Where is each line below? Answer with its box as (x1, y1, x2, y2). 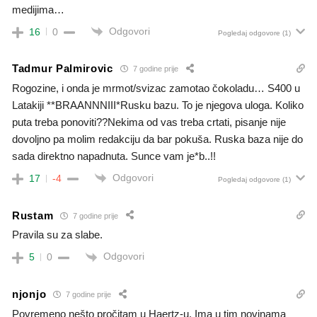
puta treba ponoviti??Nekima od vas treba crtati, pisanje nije (12, 115, 286, 128)
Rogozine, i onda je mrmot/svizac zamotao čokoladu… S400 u (12, 81, 300, 94)
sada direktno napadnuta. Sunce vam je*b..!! (12, 149, 216, 162)
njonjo (12, 288, 47, 301)
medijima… (12, 3, 64, 16)
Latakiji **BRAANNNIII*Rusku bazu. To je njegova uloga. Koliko (12, 98, 304, 111)
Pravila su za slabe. (12, 229, 103, 241)
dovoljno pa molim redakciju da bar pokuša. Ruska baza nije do (12, 132, 303, 145)
